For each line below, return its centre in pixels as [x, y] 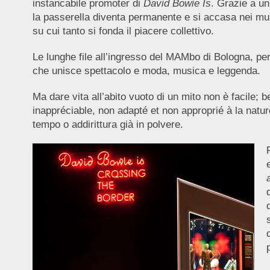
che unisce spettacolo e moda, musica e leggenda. [146, 71]
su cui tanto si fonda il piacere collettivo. [123, 31]
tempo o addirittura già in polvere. [108, 124]
